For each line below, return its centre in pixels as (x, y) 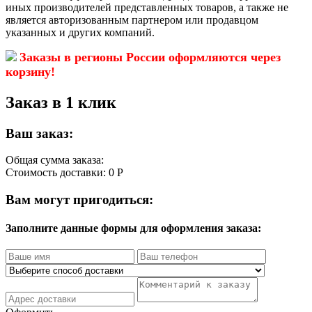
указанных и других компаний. (80, 32)
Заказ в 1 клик (61, 102)
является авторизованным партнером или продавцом (132, 19)
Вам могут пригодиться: (79, 199)
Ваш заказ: (39, 133)
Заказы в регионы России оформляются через (150, 57)
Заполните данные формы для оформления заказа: (133, 228)
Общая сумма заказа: (55, 160)
